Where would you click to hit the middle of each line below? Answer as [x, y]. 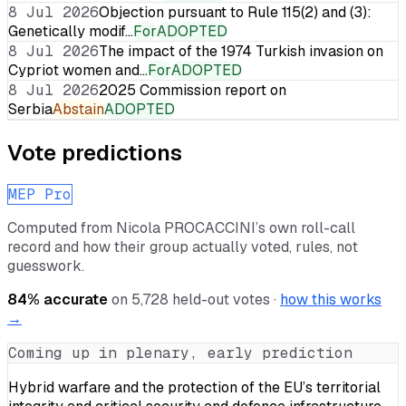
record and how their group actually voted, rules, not [183, 246]
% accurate [68, 299]
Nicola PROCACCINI [186, 227]
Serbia [30, 109]
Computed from [62, 227]
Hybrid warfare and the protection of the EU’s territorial [194, 387]
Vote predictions [95, 152]
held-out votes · [222, 299]
